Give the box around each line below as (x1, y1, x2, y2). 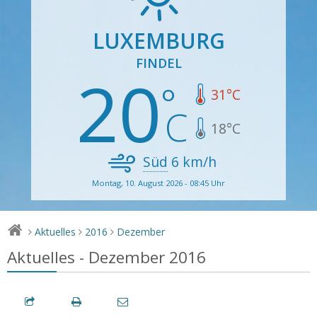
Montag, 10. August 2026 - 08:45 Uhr (92, 177, 225, 188)
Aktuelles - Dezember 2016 (7, 246, 206, 268)
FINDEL (135, 54, 182, 71)
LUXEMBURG (92, 25, 225, 55)
